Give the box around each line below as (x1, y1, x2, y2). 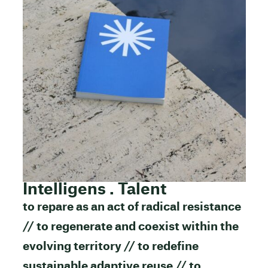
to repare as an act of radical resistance (22, 202, 241, 214)
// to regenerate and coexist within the (22, 221, 239, 233)
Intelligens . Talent (22, 182, 166, 198)
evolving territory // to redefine (22, 241, 199, 253)
